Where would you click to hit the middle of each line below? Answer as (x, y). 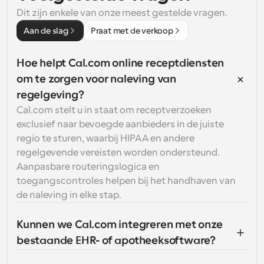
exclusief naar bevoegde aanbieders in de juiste (120, 124)
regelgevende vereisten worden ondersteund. (118, 153)
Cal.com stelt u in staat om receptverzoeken (114, 110)
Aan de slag (46, 31)
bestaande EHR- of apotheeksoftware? (116, 240)
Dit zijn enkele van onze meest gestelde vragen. (122, 13)
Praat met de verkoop (132, 31)
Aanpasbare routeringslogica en (88, 167)
